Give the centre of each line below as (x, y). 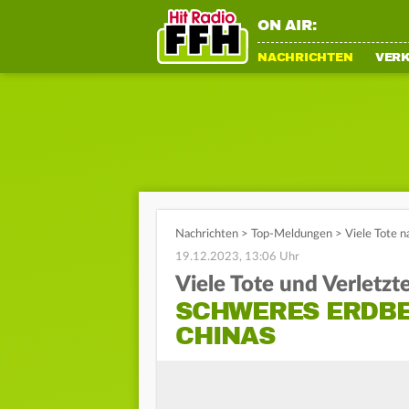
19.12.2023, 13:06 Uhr (237, 257)
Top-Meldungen (292, 234)
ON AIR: (287, 26)
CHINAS (225, 336)
